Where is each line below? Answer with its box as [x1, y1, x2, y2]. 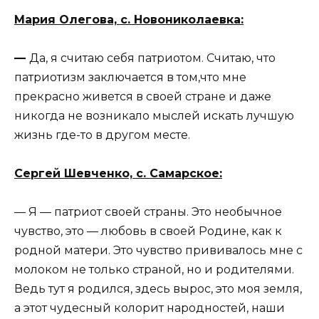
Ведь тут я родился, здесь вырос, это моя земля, [14, 282, 302, 296]
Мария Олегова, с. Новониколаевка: [14, 12, 244, 26]
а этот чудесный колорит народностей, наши [14, 301, 285, 315]
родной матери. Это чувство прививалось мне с [14, 244, 303, 258]
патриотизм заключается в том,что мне [14, 70, 246, 84]
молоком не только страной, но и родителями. [14, 263, 294, 277]
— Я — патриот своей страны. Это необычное [14, 205, 282, 219]
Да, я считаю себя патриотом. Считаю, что [29, 51, 276, 65]
